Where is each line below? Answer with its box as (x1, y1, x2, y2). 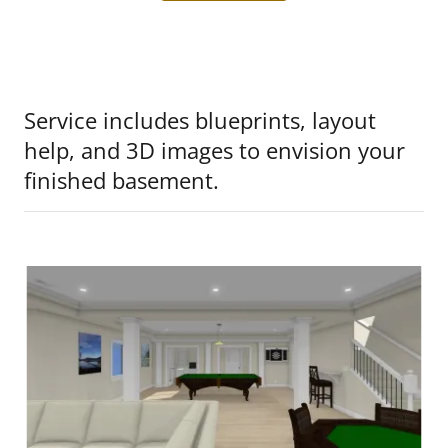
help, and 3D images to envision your (24, 135, 405, 165)
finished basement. (24, 165, 219, 195)
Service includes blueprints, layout (24, 105, 376, 135)
